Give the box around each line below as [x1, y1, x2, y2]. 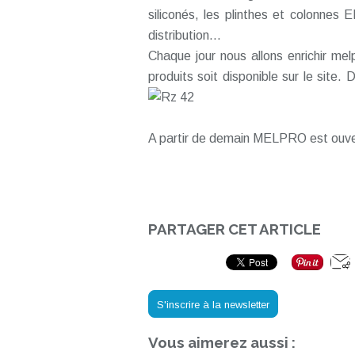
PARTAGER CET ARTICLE [148, 220, 321, 238]
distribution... [148, 29, 221, 42]
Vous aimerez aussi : [148, 334, 296, 352]
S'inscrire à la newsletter [157, 298, 269, 311]
